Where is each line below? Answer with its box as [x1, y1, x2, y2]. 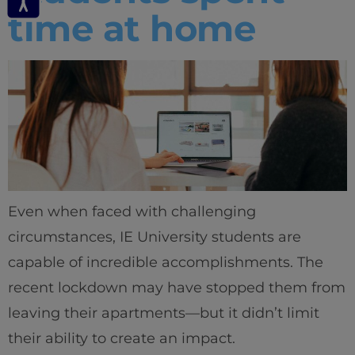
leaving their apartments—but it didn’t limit [8, 304, 319, 323]
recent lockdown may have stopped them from [8, 279, 345, 297]
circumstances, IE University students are [8, 228, 301, 246]
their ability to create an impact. [8, 330, 235, 348]
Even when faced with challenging [8, 203, 256, 221]
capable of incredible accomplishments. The [8, 254, 323, 272]
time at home [8, 6, 255, 50]
